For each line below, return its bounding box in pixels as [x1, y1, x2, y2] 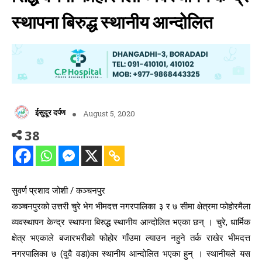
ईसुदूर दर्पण [35, 106, 65, 118]
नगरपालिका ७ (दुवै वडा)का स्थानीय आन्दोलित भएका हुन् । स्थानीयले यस [12, 247, 250, 261]
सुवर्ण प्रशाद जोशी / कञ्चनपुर [12, 184, 105, 198]
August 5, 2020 [83, 108, 135, 119]
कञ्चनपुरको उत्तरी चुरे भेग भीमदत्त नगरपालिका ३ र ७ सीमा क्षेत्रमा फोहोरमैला [12, 200, 250, 213]
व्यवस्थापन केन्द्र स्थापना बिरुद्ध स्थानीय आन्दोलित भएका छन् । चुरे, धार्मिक [12, 216, 250, 229]
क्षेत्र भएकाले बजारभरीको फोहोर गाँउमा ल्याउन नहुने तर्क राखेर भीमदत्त [12, 232, 250, 245]
